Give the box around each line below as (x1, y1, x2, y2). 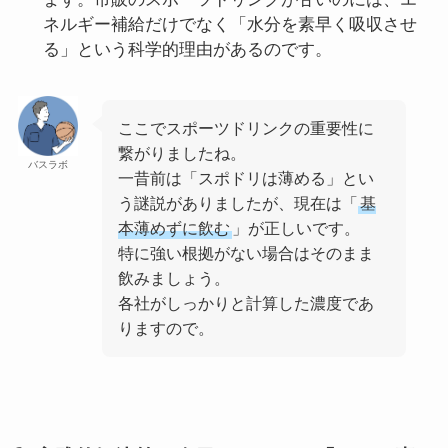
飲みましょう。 (118, 268, 231, 287)
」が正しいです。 (232, 218, 361, 237)
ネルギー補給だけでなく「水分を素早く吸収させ (43, 14, 418, 34)
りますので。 (118, 318, 215, 337)
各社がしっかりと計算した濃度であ (118, 293, 375, 312)
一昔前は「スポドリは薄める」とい (118, 168, 375, 187)
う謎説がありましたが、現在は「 (118, 193, 359, 212)
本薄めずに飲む (118, 218, 231, 237)
